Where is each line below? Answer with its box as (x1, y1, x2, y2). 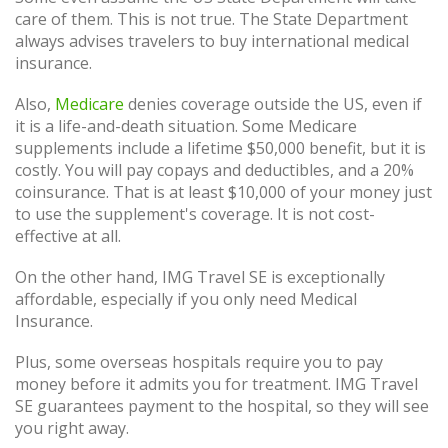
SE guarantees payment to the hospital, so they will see (15, 395, 429, 418)
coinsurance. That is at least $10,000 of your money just (15, 180, 432, 203)
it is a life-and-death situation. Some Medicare (15, 114, 357, 137)
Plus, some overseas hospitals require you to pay (15, 351, 383, 374)
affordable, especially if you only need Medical (15, 288, 357, 310)
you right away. (15, 417, 129, 440)
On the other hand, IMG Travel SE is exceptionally (15, 266, 385, 288)
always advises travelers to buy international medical (15, 29, 409, 52)
